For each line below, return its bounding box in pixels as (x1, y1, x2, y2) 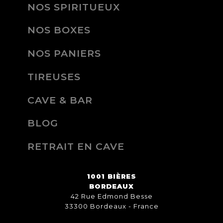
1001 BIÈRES (87, 172, 136, 181)
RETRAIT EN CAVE (27, 140, 124, 153)
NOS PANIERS (27, 47, 101, 60)
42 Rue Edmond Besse (70, 192, 153, 201)
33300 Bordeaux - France (64, 202, 159, 211)
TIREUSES (27, 70, 81, 83)
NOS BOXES (27, 24, 91, 36)
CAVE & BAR (27, 94, 93, 106)
